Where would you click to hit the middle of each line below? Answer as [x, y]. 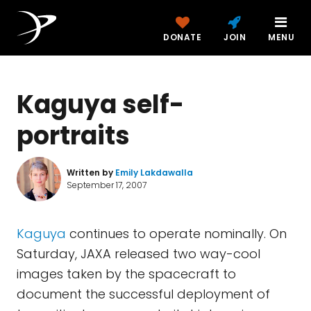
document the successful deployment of [143, 294]
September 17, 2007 [107, 185]
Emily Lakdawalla [154, 173]
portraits [73, 136]
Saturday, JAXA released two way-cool [138, 254]
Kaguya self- [100, 104]
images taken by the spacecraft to [126, 274]
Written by [91, 173]
